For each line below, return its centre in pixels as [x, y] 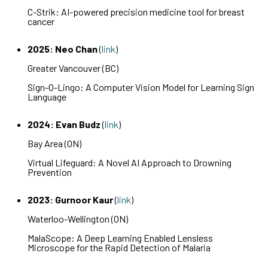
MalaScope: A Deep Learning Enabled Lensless [121, 238]
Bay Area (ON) [55, 143]
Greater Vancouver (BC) [73, 68]
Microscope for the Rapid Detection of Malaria [119, 247]
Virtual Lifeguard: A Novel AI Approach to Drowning [130, 162]
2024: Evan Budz [65, 124]
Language [47, 97]
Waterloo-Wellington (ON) [78, 219]
